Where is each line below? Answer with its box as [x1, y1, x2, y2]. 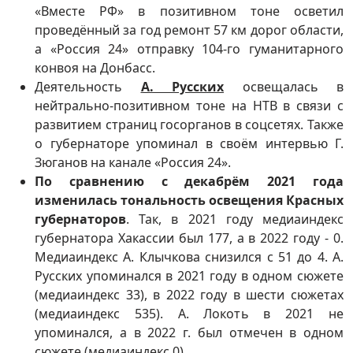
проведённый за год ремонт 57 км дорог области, [35, 21, 344, 39]
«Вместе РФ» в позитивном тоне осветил [35, 2, 344, 20]
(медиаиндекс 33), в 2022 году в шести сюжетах [35, 286, 344, 303]
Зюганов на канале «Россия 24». [35, 154, 231, 171]
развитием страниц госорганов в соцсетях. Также [35, 116, 344, 133]
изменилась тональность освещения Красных [35, 191, 344, 209]
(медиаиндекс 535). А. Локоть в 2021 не [35, 305, 344, 322]
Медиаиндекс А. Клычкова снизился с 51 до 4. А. [35, 248, 344, 266]
